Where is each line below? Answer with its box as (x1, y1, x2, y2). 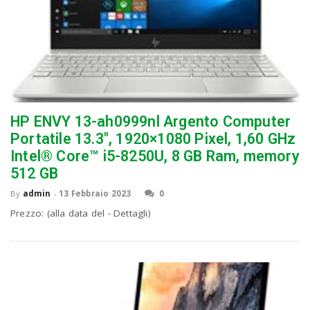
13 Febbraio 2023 (59, 188, 131, 199)
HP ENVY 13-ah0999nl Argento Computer (10, 113, 291, 131)
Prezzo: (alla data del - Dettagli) (10, 207, 151, 220)
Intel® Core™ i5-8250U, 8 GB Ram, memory (10, 147, 300, 165)
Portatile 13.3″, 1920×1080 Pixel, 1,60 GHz (10, 130, 296, 148)
